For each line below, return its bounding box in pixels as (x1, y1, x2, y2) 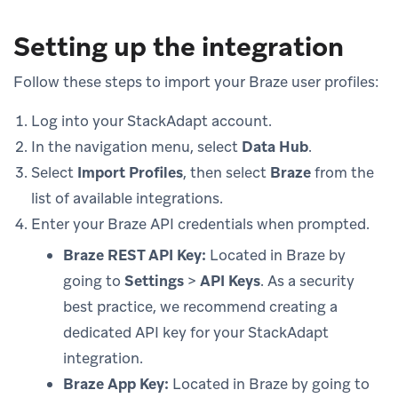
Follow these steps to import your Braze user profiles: (13, 71, 379, 92)
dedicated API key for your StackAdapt (63, 322, 329, 342)
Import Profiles (77, 162, 183, 182)
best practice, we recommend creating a (63, 296, 338, 316)
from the (311, 162, 374, 182)
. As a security (260, 270, 354, 291)
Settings (124, 270, 184, 291)
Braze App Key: (63, 373, 169, 394)
